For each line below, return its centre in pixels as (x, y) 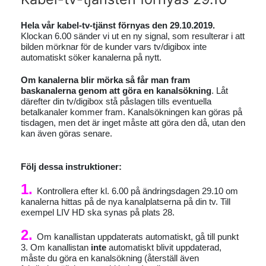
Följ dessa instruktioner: (71, 167)
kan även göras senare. (66, 133)
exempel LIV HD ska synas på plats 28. (98, 212)
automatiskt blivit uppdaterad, (164, 247)
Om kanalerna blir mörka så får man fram (105, 80)
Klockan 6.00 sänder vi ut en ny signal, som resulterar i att (133, 36)
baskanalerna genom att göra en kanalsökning (116, 91)
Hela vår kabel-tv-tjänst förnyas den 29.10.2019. (118, 25)
